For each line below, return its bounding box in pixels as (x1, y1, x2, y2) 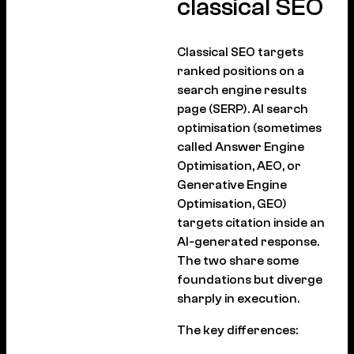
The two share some (177, 253, 299, 268)
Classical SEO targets (177, 44, 303, 59)
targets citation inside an (177, 215, 325, 230)
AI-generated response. (177, 234, 319, 249)
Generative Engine (177, 177, 287, 192)
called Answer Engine (177, 139, 304, 154)
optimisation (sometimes (177, 120, 322, 135)
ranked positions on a (177, 63, 304, 78)
